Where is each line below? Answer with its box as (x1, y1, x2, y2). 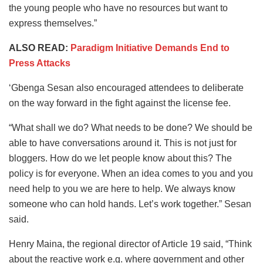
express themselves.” (9, 18, 97, 28)
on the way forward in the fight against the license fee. (9, 97, 231, 108)
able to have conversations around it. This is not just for (9, 137, 237, 148)
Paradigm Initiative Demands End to (70, 42, 230, 53)
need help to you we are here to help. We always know (9, 183, 235, 194)
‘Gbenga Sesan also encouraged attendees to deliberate (9, 82, 244, 93)
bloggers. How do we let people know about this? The (9, 153, 232, 163)
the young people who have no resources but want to (9, 2, 228, 13)
